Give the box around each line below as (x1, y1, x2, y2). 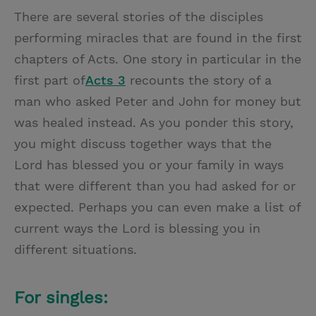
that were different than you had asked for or (14, 178, 296, 193)
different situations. (14, 241, 137, 257)
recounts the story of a (126, 72, 272, 87)
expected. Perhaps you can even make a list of (14, 199, 300, 214)
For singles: (14, 287, 108, 308)
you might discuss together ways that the (14, 135, 272, 151)
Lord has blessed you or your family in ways (14, 157, 284, 172)
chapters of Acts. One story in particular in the (14, 51, 301, 66)
